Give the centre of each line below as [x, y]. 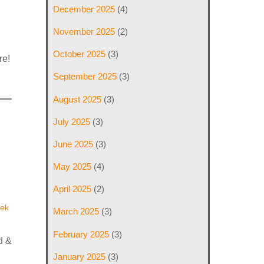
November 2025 [84, 32]
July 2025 [72, 121]
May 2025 [72, 167]
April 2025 [72, 189]
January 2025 [80, 256]
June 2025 [73, 144]
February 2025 [81, 234]
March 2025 [76, 212]
